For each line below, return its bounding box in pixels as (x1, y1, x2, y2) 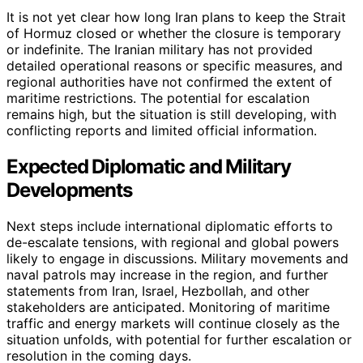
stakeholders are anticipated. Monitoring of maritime (6, 298, 330, 315)
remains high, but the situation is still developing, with (6, 105, 336, 122)
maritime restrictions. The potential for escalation (6, 89, 310, 106)
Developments (6, 177, 132, 202)
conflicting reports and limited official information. (6, 122, 317, 139)
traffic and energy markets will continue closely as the (6, 314, 340, 331)
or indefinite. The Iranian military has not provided (6, 41, 313, 58)
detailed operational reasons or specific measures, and (6, 57, 343, 74)
